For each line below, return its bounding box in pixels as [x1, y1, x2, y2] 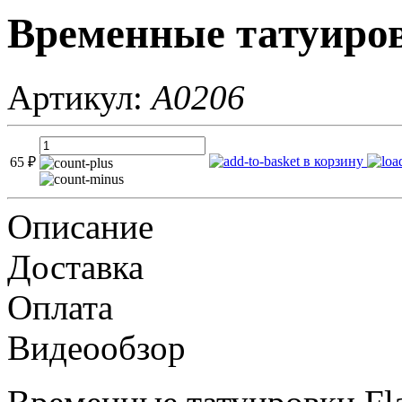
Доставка [7, 247, 144, 286]
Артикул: [7, 77, 152, 117]
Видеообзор [7, 328, 186, 367]
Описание [7, 206, 153, 246]
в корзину [300, 153, 363, 169]
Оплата [7, 287, 113, 327]
